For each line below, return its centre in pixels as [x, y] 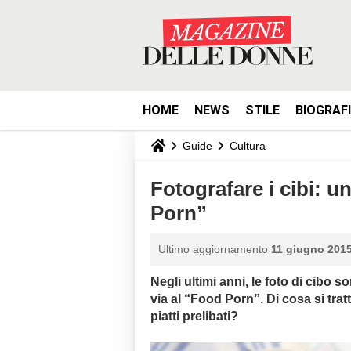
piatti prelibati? [194, 316]
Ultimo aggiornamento [215, 249]
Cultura [248, 145]
